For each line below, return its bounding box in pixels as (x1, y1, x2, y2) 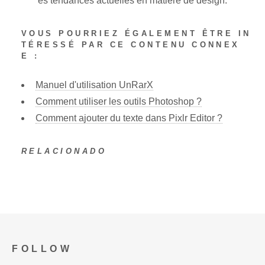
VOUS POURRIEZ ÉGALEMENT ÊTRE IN (21, 29, 251, 38)
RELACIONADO (21, 146, 107, 156)
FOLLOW (12, 243, 73, 254)
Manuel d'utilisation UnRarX (35, 79, 153, 90)
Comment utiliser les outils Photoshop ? (35, 96, 202, 106)
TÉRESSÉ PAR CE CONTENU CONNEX (21, 40, 240, 50)
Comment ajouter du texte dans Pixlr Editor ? (35, 112, 222, 123)
